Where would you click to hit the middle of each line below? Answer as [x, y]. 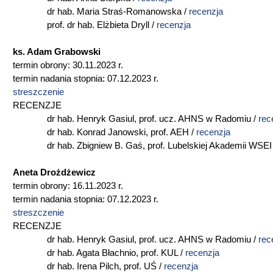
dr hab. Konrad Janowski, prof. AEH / [105, 132]
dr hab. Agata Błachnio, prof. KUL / [98, 253]
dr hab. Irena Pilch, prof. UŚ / [88, 266]
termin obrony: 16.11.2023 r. [70, 186]
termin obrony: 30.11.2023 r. [70, 65]
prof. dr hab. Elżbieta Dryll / [85, 25]
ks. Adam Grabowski [57, 52]
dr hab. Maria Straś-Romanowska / [101, 12]
